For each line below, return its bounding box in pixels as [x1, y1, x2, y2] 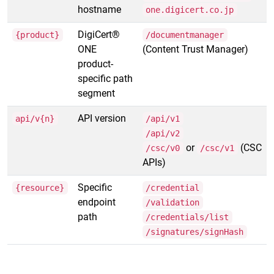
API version [78, 113, 126, 124]
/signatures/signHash [146, 227, 244, 237]
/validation [146, 198, 200, 207]
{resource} [15, 183, 65, 193]
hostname [78, 4, 121, 15]
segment [78, 87, 115, 99]
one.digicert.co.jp [146, 5, 234, 15]
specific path [78, 73, 133, 84]
